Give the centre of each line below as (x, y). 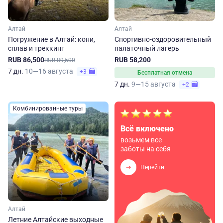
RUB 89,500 (60, 60)
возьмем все (141, 140)
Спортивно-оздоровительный (163, 39)
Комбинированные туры (48, 109)
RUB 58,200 (133, 60)
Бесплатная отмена (165, 73)
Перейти (152, 167)
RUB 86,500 (26, 60)
